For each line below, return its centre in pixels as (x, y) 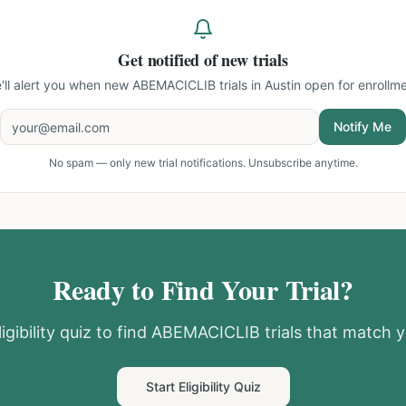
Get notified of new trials (203, 60)
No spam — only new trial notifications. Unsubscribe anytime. (203, 163)
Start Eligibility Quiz (203, 387)
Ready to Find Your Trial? (203, 289)
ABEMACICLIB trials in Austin (216, 85)
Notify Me (362, 126)
